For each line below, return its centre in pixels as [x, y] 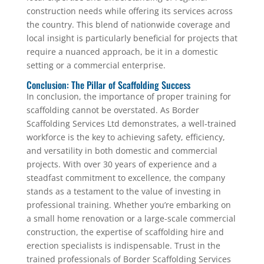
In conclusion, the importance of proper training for [128, 96]
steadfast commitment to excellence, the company [126, 178]
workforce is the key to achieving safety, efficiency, [126, 137]
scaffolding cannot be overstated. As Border [113, 110]
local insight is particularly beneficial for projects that [132, 38]
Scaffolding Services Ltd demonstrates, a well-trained [131, 123]
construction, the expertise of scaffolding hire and [125, 232]
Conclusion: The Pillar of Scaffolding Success [108, 85]
